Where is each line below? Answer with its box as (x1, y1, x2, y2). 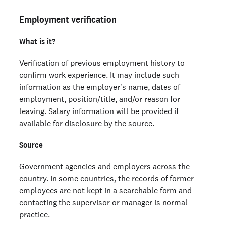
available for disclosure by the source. (19, 118, 154, 128)
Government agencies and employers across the (19, 161, 190, 171)
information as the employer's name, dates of (19, 82, 180, 92)
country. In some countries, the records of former (19, 173, 194, 183)
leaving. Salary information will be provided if (19, 106, 179, 116)
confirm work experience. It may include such (19, 70, 179, 80)
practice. (19, 209, 50, 219)
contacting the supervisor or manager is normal (19, 197, 188, 207)
